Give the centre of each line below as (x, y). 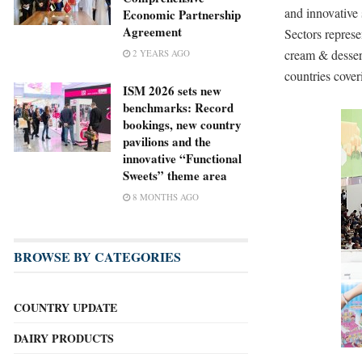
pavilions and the (167, 142)
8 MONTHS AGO (164, 197)
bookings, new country (182, 125)
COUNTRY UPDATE (65, 308)
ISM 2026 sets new (172, 91)
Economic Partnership (182, 15)
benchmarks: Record (178, 108)
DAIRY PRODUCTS (64, 339)
